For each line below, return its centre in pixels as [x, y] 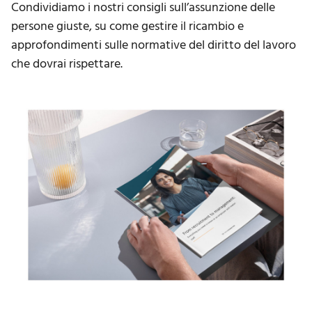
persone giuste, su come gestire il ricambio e [127, 26]
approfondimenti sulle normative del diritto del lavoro [154, 45]
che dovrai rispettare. [67, 64]
